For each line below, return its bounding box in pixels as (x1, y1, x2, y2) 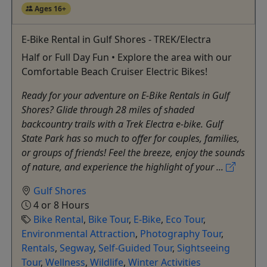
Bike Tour (88, 213, 129, 226)
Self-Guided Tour (98, 241, 172, 255)
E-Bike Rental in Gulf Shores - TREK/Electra (21, 33, 211, 46)
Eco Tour (165, 213, 203, 226)
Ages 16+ (33, 3, 67, 14)
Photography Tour (139, 227, 221, 241)
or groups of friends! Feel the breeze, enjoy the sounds (21, 146, 245, 160)
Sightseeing (176, 241, 230, 255)
